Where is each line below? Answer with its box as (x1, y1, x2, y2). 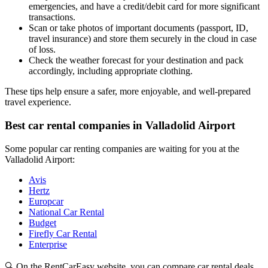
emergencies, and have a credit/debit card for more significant (29, 1, 260, 12)
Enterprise (29, 239, 67, 249)
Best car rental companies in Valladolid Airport (5, 119, 235, 132)
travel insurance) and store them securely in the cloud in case (29, 33, 257, 44)
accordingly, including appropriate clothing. (29, 66, 193, 77)
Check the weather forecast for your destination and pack (29, 55, 243, 66)
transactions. (29, 12, 75, 23)
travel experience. (5, 97, 71, 108)
